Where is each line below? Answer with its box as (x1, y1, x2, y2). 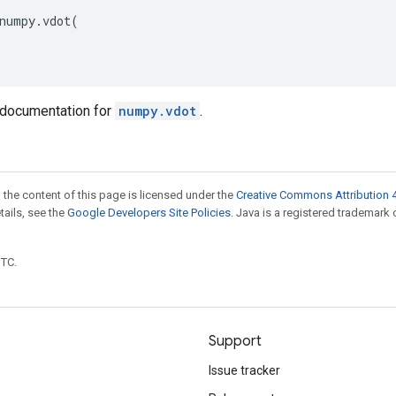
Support (209, 332, 262, 350)
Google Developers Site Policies (67, 206, 231, 219)
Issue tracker (209, 363, 280, 377)
